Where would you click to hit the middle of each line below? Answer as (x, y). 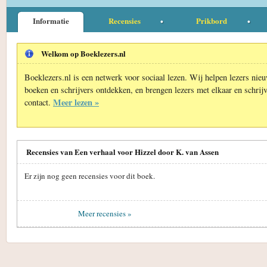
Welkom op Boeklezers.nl (83, 53)
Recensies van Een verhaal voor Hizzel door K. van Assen (122, 151)
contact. (39, 102)
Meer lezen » (76, 102)
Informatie (51, 20)
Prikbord (212, 20)
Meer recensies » (105, 213)
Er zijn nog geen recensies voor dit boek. (90, 176)
